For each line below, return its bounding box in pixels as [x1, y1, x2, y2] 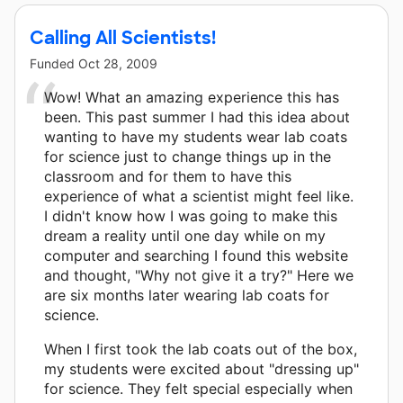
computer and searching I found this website [44, 246, 348, 264]
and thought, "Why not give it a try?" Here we [44, 265, 354, 284]
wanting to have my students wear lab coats [44, 127, 347, 146]
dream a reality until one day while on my [44, 226, 326, 245]
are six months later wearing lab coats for [44, 285, 329, 304]
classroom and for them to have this [44, 166, 291, 185]
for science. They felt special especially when [44, 379, 353, 398]
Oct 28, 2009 [78, 55, 157, 71]
